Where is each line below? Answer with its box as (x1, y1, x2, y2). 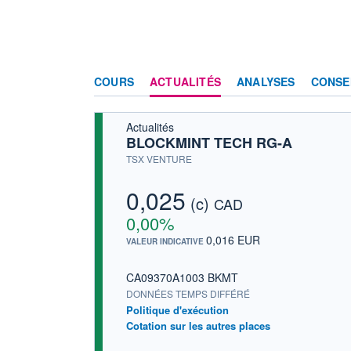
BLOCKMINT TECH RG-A (126, 132, 292, 153)
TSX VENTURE (126, 151, 192, 165)
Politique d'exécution (126, 302, 229, 317)
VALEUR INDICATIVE (126, 235, 206, 247)
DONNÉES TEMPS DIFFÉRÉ (126, 286, 250, 300)
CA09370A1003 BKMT (126, 269, 238, 285)
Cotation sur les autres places (126, 317, 270, 333)
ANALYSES (237, 73, 295, 89)
